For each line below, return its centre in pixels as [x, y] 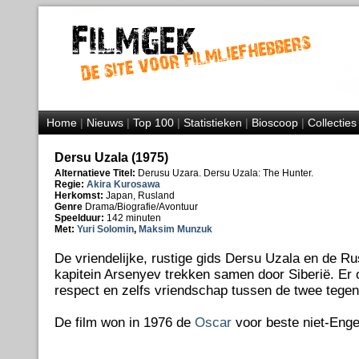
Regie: [69, 184]
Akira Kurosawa [123, 184]
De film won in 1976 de [124, 323]
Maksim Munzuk [175, 229]
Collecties [332, 123]
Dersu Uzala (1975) [111, 157]
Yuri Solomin [105, 229]
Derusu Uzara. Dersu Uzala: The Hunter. [224, 173]
